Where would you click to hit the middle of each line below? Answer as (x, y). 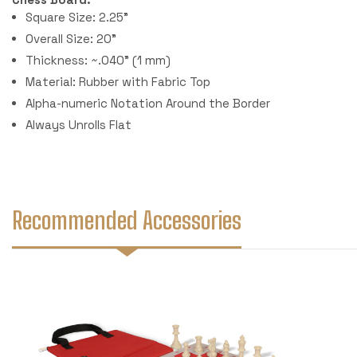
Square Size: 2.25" (77, 18)
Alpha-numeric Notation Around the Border (148, 104)
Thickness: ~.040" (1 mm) (98, 61)
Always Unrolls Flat (79, 125)
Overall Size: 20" (71, 39)
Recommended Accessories (127, 220)
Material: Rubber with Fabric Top (118, 82)
